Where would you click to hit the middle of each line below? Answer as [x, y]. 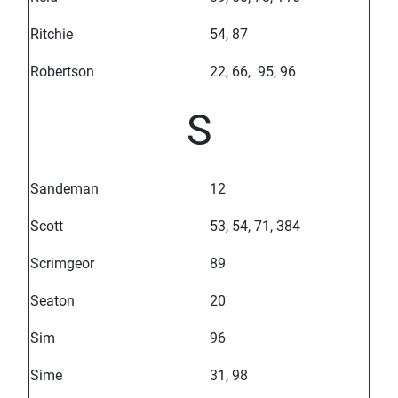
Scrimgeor [62, 264]
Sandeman [64, 189]
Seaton [52, 301]
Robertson [62, 72]
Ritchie [52, 35]
